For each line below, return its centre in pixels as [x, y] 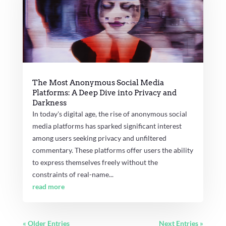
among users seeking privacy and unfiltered [99, 138]
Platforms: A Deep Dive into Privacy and [104, 93]
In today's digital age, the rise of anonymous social [109, 114]
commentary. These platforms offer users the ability [112, 150]
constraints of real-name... [73, 175]
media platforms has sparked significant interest [107, 126]
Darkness [49, 103]
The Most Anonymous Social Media [98, 83]
